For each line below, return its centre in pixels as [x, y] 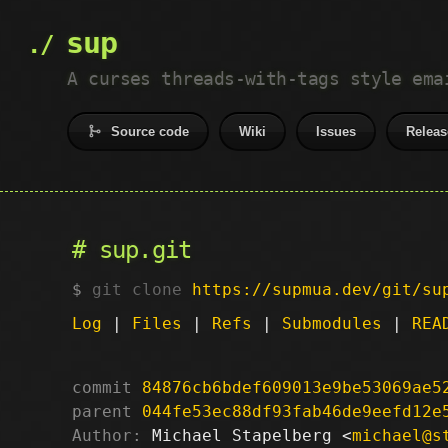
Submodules [332, 323]
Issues [336, 131]
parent [102, 411]
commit [102, 387]
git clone [142, 289]
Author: [107, 435]
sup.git [145, 250]
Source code [150, 131]
